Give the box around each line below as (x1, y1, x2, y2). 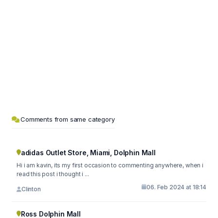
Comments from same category (20, 115, 115, 123)
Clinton (21, 185, 41, 193)
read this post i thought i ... (17, 170, 89, 178)
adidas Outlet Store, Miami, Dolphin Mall (20, 148, 156, 157)
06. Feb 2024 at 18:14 (146, 183, 206, 191)
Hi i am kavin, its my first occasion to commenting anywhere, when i (17, 161, 203, 169)
